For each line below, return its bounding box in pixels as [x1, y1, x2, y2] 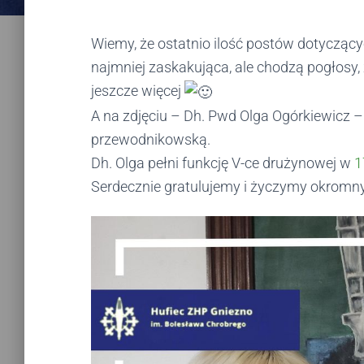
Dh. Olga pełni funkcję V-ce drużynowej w [91, 154, 354, 171]
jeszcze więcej [91, 82, 184, 99]
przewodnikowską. [91, 130, 210, 148]
